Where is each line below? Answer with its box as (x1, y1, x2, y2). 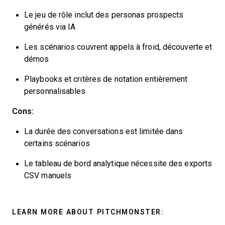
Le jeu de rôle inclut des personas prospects (24, 11, 184, 20)
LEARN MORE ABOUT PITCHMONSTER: (12, 208, 164, 216)
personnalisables (24, 87, 86, 96)
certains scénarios (24, 139, 90, 148)
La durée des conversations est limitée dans (24, 127, 183, 136)
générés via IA (24, 23, 76, 32)
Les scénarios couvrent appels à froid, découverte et (24, 43, 212, 52)
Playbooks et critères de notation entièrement (24, 75, 188, 84)
